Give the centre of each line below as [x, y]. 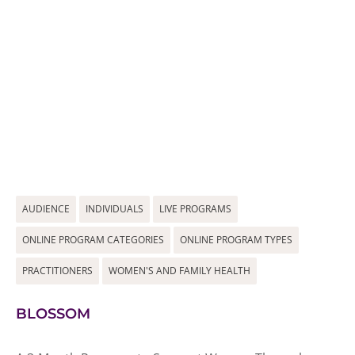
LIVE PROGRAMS [195, 209]
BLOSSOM [53, 314]
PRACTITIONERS [57, 271]
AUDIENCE [46, 209]
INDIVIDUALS [115, 209]
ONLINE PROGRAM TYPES [236, 240]
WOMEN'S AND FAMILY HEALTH [179, 271]
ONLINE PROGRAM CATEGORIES [93, 240]
